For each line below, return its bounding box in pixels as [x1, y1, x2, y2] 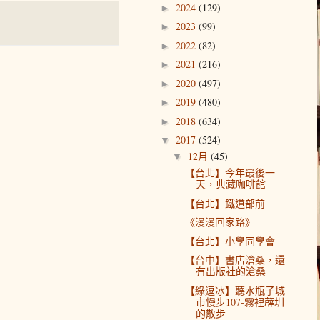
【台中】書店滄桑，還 [184, 253, 285, 267]
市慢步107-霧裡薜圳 [195, 294, 284, 309]
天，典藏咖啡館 [195, 177, 266, 191]
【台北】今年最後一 [184, 166, 275, 180]
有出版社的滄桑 [195, 264, 266, 279]
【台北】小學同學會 [184, 234, 275, 248]
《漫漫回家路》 [184, 215, 255, 229]
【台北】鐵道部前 [184, 196, 265, 210]
